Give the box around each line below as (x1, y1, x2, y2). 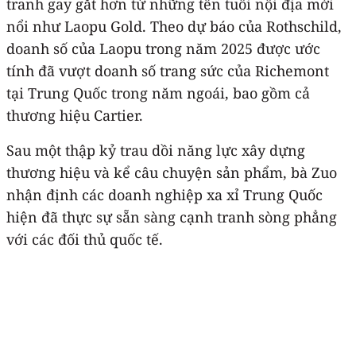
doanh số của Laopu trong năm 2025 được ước (6, 38, 320, 58)
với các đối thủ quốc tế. (6, 229, 163, 249)
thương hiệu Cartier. (6, 105, 143, 125)
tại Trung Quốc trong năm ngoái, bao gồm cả (6, 83, 310, 103)
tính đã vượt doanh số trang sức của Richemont (6, 60, 329, 80)
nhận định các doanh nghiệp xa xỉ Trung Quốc (6, 184, 323, 204)
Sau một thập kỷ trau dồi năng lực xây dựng (6, 140, 305, 160)
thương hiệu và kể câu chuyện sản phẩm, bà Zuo (6, 162, 337, 182)
